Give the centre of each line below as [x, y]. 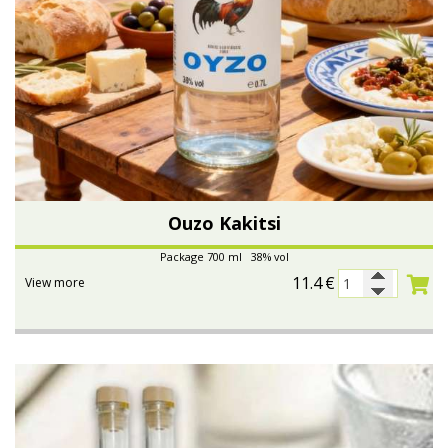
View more [55, 282]
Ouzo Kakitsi [224, 222]
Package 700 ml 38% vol [224, 256]
